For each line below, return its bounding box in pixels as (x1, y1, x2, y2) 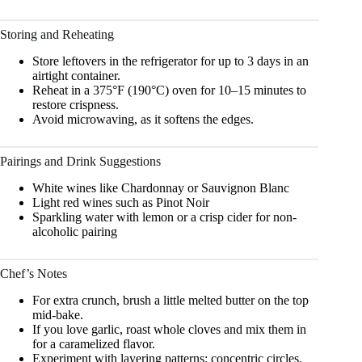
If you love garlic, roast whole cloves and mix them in (32, 322, 306, 336)
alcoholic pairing (32, 224, 117, 238)
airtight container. (32, 69, 120, 83)
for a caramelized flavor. (32, 336, 155, 351)
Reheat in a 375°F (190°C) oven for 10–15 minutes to (32, 83, 306, 98)
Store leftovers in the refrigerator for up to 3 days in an (32, 54, 309, 69)
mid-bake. (32, 307, 83, 322)
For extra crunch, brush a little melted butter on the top (32, 293, 309, 307)
